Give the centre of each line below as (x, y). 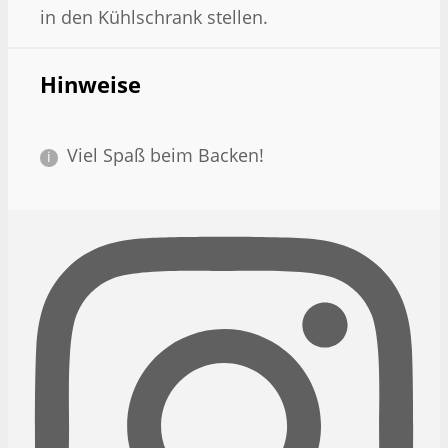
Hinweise (90, 85)
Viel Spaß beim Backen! (165, 155)
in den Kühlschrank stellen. (154, 16)
